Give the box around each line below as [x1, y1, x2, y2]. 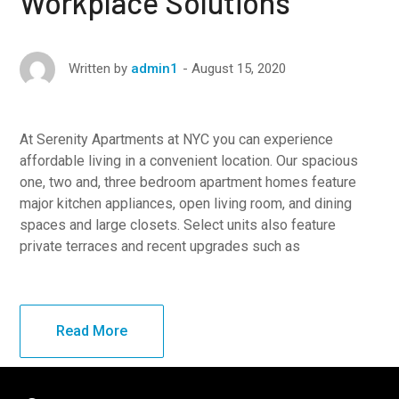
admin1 [131, 60, 179, 77]
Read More [56, 322, 128, 339]
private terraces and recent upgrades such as [20, 237, 301, 255]
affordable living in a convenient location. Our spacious [20, 151, 359, 169]
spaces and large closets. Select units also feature [20, 216, 337, 233]
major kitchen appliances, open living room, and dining [20, 194, 353, 212]
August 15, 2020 [191, 60, 287, 77]
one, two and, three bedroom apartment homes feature [20, 173, 357, 191]
